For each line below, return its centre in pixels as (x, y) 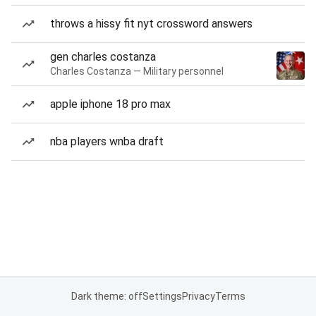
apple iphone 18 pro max (110, 104)
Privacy (198, 296)
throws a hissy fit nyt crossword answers (151, 24)
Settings (162, 296)
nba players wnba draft (107, 141)
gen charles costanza (103, 57)
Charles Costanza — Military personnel (137, 71)
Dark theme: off (107, 296)
